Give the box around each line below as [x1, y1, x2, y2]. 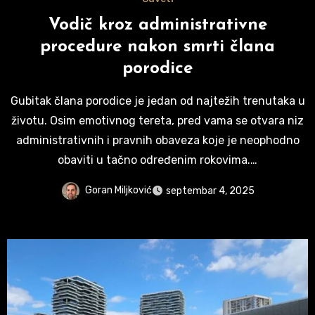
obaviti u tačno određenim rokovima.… [58, 153, 257, 167]
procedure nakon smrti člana [40, 38, 275, 56]
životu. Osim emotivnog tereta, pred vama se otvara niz [11, 113, 304, 127]
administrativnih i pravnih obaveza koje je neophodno [15, 133, 300, 147]
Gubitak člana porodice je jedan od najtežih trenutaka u [10, 94, 18, 108]
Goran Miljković [84, 184, 152, 197]
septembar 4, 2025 [165, 185, 255, 198]
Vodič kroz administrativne [48, 16, 267, 34]
